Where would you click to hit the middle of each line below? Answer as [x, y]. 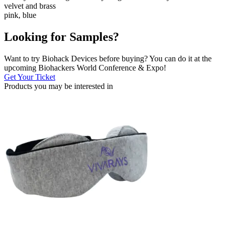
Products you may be [39, 86]
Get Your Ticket [30, 77]
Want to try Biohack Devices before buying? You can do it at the [108, 58]
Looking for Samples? [62, 37]
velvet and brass [30, 6]
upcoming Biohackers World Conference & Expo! [85, 67]
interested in [94, 86]
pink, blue [20, 15]
